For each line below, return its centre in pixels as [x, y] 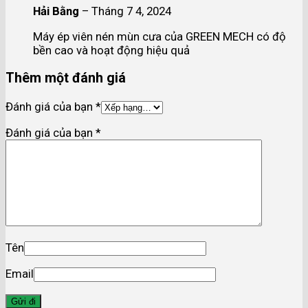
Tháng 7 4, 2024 [131, 11]
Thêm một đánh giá [66, 78]
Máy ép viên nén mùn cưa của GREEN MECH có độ [159, 36]
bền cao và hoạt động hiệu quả [111, 50]
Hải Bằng [57, 11]
